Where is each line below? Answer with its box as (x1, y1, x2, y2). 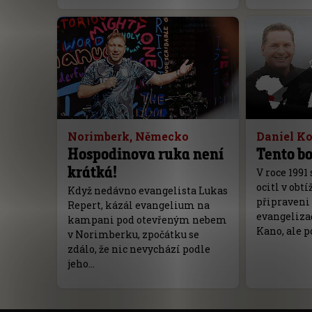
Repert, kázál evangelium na (67, 198, 210, 212)
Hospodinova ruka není (67, 143, 224, 164)
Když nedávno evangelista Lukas (67, 183, 228, 197)
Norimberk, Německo (67, 128, 189, 143)
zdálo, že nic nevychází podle (67, 242, 210, 256)
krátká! (67, 161, 117, 182)
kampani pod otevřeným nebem (67, 212, 227, 226)
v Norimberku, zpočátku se (67, 227, 199, 241)
